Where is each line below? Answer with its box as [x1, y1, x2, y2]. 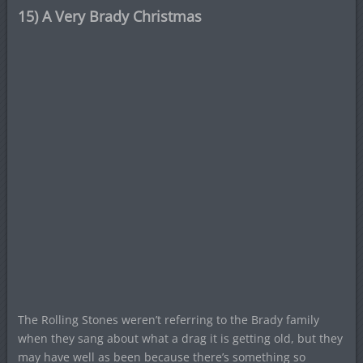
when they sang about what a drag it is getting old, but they [17, 331, 343, 347]
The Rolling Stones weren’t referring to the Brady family [17, 312, 319, 328]
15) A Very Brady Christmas [17, 6, 202, 27]
